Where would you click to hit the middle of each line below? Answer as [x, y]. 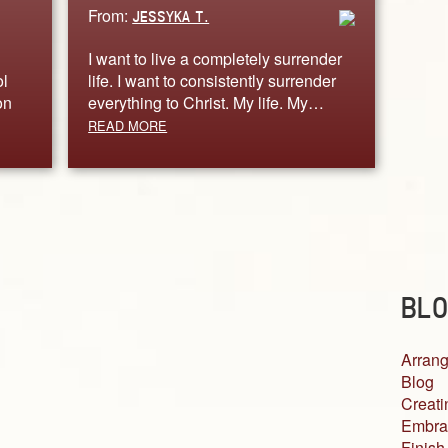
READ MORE [128, 125]
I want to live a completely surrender [215, 58]
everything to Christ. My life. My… [206, 102]
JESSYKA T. [171, 16]
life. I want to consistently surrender [212, 80]
